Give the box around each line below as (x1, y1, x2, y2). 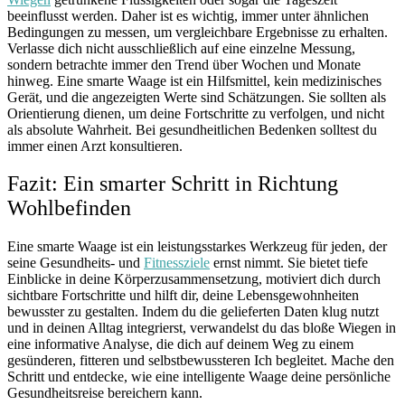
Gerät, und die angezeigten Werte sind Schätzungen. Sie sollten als (7, 89, 386, 105)
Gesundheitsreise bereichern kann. (7, 385, 202, 401)
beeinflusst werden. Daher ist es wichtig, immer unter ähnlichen (7, 7, 369, 24)
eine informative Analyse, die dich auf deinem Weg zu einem (7, 336, 353, 353)
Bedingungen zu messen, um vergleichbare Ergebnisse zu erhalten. (7, 24, 388, 40)
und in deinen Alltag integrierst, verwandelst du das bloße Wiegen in (7, 320, 396, 336)
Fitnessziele (144, 255, 210, 271)
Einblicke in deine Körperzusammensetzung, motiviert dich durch (7, 271, 381, 287)
